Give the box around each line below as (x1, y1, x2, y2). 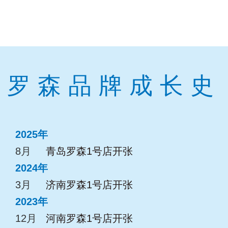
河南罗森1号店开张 (45, 213, 133, 224)
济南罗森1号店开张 (45, 179, 133, 191)
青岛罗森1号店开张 (45, 146, 133, 157)
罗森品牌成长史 (7, 72, 221, 99)
